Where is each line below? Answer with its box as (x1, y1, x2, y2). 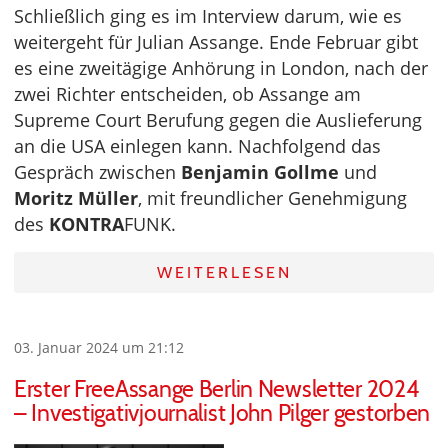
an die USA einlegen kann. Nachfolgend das (14, 134, 381, 159)
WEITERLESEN (156, 263, 292, 283)
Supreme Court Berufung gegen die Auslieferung (14, 108, 422, 133)
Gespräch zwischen (14, 160, 181, 185)
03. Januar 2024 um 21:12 (14, 338, 184, 358)
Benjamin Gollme (181, 160, 339, 185)
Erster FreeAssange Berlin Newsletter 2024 (14, 375, 419, 404)
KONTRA (49, 212, 124, 237)
